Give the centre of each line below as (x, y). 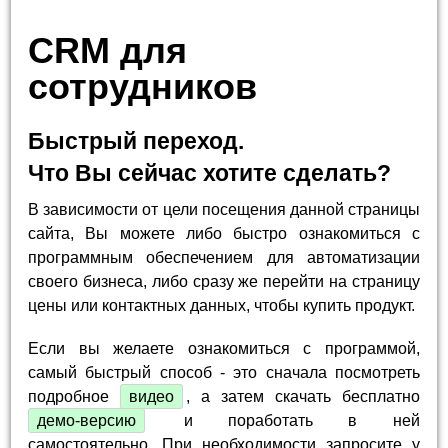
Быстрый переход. (136, 140)
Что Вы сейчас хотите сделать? (210, 172)
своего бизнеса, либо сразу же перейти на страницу (224, 281)
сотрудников (143, 86)
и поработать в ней (284, 421)
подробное (74, 397)
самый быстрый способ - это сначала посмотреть (224, 373)
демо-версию (87, 421)
